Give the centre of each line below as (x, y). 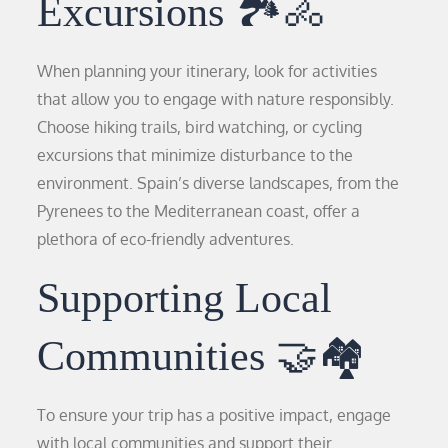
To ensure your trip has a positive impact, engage (214, 414)
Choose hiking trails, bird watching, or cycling (200, 126)
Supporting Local (185, 297)
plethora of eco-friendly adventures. (166, 238)
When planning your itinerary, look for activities (207, 70)
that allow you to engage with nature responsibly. (216, 98)
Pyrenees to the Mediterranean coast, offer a (199, 210)
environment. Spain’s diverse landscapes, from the (218, 182)
